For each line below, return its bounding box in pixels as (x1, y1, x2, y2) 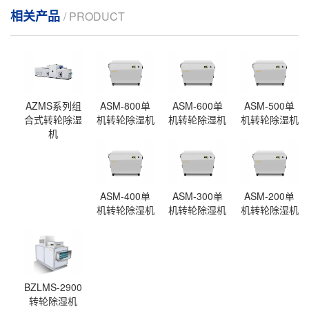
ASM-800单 (100, 99, 151, 112)
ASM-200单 (244, 189, 295, 203)
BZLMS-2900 (24, 279, 83, 294)
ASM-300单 (172, 189, 223, 203)
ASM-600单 (172, 99, 223, 112)
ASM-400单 (100, 189, 151, 203)
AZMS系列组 (25, 99, 81, 112)
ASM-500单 (244, 99, 295, 112)
